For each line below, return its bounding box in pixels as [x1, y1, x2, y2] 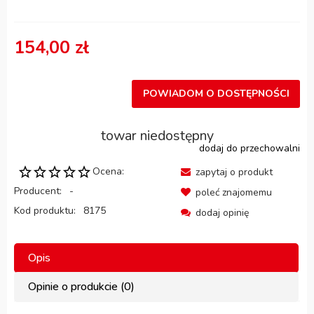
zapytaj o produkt [196, 165, 273, 179]
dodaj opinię [196, 205, 249, 219]
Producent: [14, 184, 64, 198]
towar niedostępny [100, 125, 214, 145]
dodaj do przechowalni [199, 141, 300, 155]
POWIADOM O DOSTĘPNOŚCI [142, 87, 289, 101]
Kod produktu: [14, 203, 76, 217]
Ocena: [93, 164, 124, 178]
